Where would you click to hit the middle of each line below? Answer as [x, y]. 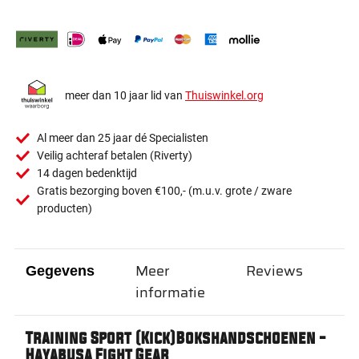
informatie [171, 292]
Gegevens [60, 271]
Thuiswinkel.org [224, 95]
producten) [65, 208]
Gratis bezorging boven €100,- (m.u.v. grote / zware [164, 191]
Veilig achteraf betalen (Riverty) [115, 155]
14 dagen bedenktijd [87, 173]
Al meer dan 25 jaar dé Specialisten [123, 138]
